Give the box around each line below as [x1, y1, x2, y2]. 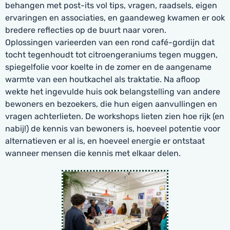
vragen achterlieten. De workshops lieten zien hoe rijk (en [5, 111, 224, 121]
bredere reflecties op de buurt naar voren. [5, 25, 166, 35]
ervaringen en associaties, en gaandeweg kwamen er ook [5, 13, 225, 23]
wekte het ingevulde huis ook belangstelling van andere [5, 87, 220, 97]
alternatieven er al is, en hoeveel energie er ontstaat [5, 136, 205, 146]
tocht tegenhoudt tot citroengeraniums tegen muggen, [5, 50, 218, 60]
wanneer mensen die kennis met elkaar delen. [5, 148, 181, 158]
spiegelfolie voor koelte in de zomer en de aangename [5, 62, 212, 72]
